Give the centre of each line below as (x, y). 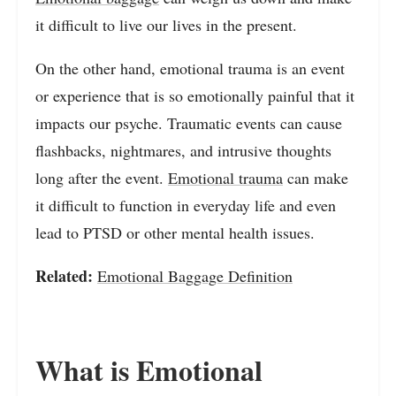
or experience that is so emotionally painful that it (195, 95)
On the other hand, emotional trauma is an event (190, 68)
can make (316, 177)
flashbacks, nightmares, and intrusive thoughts (183, 150)
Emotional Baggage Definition (195, 275)
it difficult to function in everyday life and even (186, 205)
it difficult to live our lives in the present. (166, 24)
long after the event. (102, 177)
